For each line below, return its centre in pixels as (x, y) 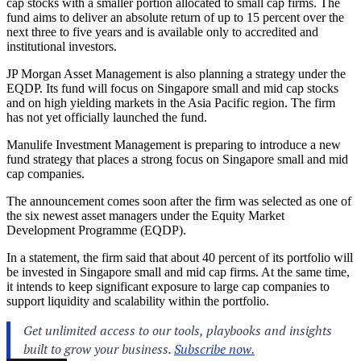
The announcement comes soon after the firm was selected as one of (179, 201)
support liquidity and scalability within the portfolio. (138, 301)
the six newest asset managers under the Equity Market (145, 216)
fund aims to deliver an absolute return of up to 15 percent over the (175, 17)
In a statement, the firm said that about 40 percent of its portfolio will (180, 257)
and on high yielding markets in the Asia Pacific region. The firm (171, 103)
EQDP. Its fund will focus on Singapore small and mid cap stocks (172, 88)
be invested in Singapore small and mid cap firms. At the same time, (178, 272)
